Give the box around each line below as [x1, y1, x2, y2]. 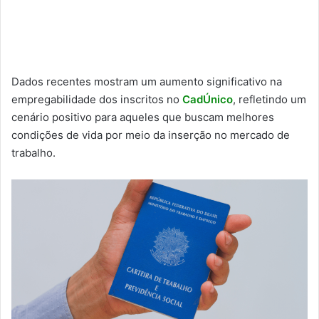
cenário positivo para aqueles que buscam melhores [11, 110, 274, 124]
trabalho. [11, 146, 56, 159]
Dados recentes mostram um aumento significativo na [11, 75, 282, 88]
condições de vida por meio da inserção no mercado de [11, 128, 290, 142]
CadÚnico [182, 93, 233, 106]
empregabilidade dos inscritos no [11, 93, 182, 106]
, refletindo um [233, 93, 306, 106]
